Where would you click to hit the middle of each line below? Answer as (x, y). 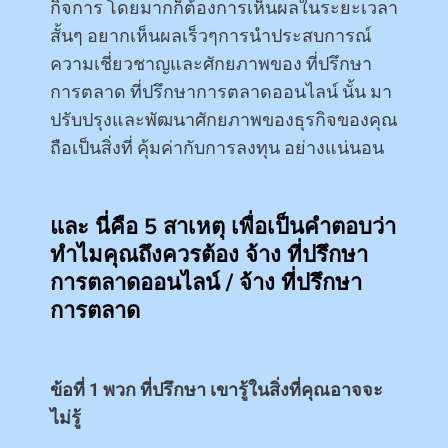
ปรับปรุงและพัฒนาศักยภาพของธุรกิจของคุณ (224, 119)
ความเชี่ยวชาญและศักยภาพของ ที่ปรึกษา (211, 63)
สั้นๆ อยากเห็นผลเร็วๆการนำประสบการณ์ (211, 35)
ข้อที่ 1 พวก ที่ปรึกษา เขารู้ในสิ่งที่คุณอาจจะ (216, 389)
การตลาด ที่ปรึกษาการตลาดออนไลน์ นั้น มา (221, 91)
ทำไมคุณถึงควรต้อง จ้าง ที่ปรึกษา (209, 254)
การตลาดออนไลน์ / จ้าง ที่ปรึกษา (206, 282)
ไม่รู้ (65, 417)
